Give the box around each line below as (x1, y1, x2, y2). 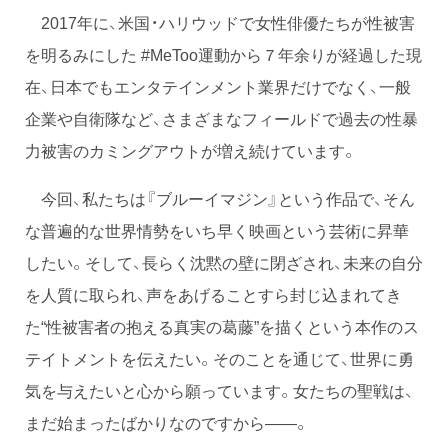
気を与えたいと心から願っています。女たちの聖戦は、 (25, 378, 414, 403)
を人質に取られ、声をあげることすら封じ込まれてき (25, 282, 402, 307)
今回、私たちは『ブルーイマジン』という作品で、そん (25, 186, 415, 211)
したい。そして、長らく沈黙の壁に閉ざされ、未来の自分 (25, 250, 423, 275)
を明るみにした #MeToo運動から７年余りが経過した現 (25, 42, 422, 67)
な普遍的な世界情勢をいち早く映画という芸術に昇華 (25, 218, 409, 243)
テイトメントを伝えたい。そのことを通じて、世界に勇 (25, 346, 414, 371)
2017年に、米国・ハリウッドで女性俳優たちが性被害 (25, 10, 415, 35)
